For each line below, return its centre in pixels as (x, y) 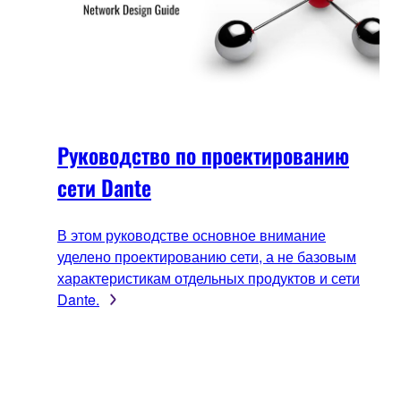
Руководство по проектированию (203, 154)
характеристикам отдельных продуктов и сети (209, 277)
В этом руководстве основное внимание (192, 235)
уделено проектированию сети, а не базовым (207, 256)
